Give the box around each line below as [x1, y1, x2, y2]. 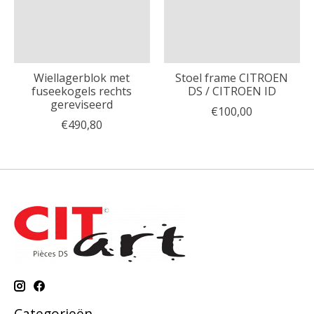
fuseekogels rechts [32, 83, 132, 100]
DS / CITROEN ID [187, 83, 276, 100]
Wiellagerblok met [34, 70, 130, 86]
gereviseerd [50, 97, 114, 113]
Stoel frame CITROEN [175, 70, 289, 86]
